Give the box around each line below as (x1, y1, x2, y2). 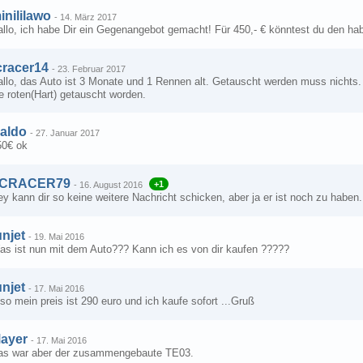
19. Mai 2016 (34, 232, 84, 241)
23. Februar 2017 (58, 64, 126, 74)
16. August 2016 (79, 180, 143, 190)
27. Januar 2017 (36, 128, 100, 138)
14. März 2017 (60, 12, 117, 22)
